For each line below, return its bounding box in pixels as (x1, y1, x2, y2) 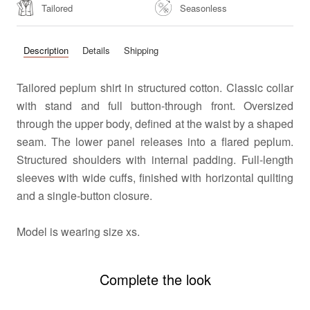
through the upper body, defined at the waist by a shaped (17, 115, 293, 131)
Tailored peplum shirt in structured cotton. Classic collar (17, 79, 293, 95)
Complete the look (99, 268, 211, 289)
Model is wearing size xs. (17, 223, 140, 239)
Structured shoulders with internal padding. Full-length (17, 151, 293, 167)
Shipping (124, 44, 158, 57)
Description (24, 44, 69, 57)
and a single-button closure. (17, 187, 152, 203)
